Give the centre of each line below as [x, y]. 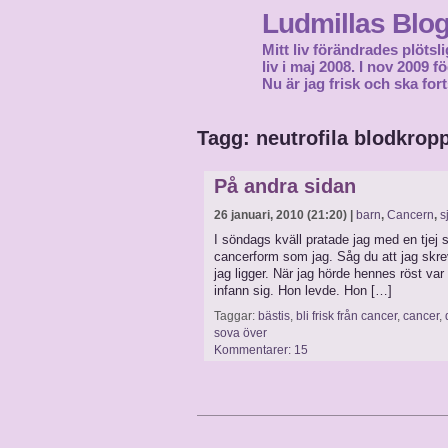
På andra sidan [285, 186]
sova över [240, 333]
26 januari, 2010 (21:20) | [285, 215]
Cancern [410, 215]
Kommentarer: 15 [261, 350]
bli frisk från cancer [346, 316]
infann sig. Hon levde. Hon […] [303, 290]
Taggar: [236, 316]
